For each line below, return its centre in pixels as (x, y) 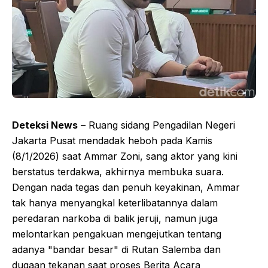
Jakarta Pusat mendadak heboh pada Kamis (112, 141)
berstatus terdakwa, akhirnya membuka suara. (118, 172)
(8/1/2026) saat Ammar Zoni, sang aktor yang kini (125, 156)
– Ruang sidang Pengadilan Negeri (156, 125)
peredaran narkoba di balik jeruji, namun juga (115, 218)
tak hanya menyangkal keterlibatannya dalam (115, 203)
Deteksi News (45, 125)
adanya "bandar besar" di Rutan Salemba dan (116, 249)
